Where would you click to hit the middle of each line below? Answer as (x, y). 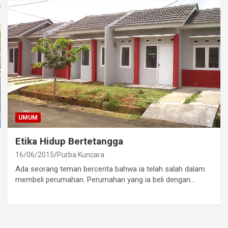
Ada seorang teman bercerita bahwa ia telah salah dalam (110, 169)
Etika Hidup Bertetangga (69, 141)
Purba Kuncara (81, 155)
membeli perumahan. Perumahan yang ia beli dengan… (105, 180)
